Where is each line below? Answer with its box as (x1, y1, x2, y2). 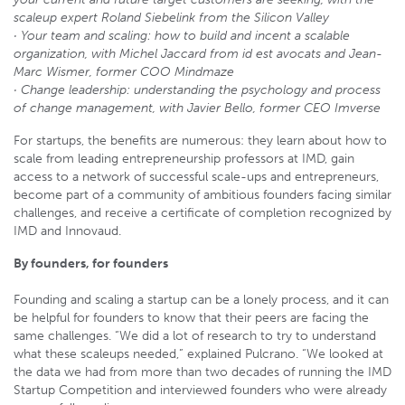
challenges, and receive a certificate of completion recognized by (14, 204, 391, 221)
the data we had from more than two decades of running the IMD (14, 363, 391, 380)
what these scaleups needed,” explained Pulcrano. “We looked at (14, 345, 383, 362)
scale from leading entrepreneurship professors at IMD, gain (14, 150, 354, 166)
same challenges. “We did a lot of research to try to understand (14, 327, 376, 344)
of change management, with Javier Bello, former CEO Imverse (14, 99, 381, 116)
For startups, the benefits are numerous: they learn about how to (14, 132, 387, 148)
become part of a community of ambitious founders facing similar (14, 186, 391, 202)
